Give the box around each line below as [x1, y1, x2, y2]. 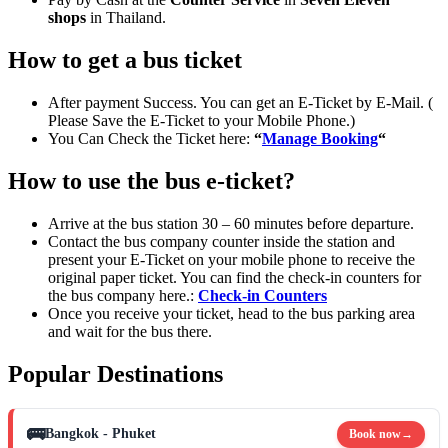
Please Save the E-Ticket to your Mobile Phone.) [48, 112, 355, 130]
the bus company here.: [48, 287, 198, 305]
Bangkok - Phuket [45, 426, 156, 442]
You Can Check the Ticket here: [48, 130, 254, 148]
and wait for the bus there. [48, 323, 212, 341]
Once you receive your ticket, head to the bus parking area [48, 305, 415, 323]
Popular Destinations [8, 360, 223, 387]
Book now [349, 426, 401, 441]
